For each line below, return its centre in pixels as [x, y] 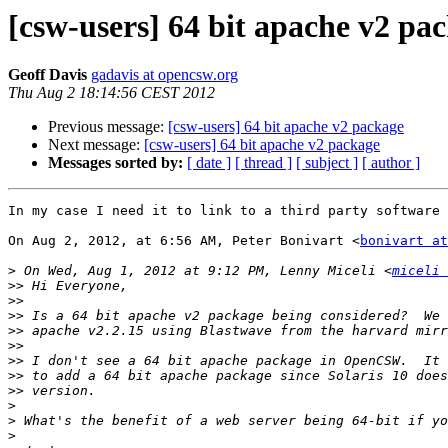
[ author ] [391, 163]
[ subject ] [327, 163]
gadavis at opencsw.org [164, 75]
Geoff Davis [47, 75]
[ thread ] [263, 163]
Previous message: [108, 127]
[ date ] [209, 163]
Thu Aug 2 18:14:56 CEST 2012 [111, 93]
